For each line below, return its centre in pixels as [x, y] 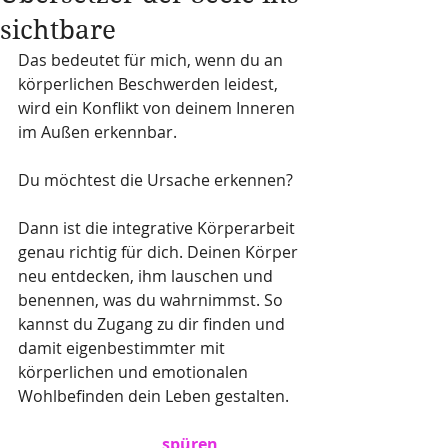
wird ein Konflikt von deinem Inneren [158, 107]
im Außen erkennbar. [99, 131]
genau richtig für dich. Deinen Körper [160, 251]
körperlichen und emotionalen [135, 371]
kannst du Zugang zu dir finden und [153, 323]
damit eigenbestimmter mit [123, 347]
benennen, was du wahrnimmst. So [152, 299]
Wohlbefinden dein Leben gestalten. [153, 395]
